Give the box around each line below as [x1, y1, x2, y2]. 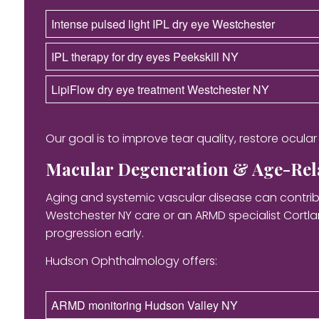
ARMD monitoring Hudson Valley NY [51, 296, 238, 313]
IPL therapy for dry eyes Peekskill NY [51, 48, 239, 65]
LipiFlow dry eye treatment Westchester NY [51, 80, 269, 98]
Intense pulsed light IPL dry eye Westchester [51, 15, 275, 32]
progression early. [45, 224, 144, 241]
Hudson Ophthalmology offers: [45, 252, 217, 269]
